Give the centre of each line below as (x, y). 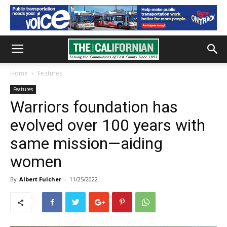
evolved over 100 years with (108, 125)
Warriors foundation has (94, 107)
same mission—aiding (86, 143)
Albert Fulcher (40, 179)
